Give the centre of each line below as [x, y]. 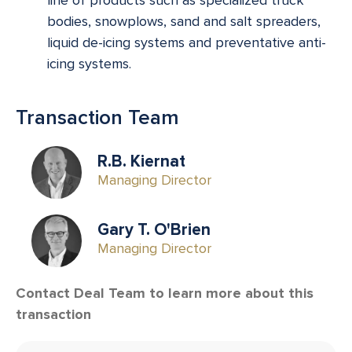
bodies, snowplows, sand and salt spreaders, [184, 21]
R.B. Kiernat [141, 162]
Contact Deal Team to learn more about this [165, 293]
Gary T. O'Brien [154, 230]
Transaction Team [97, 117]
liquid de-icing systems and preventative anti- [187, 42]
